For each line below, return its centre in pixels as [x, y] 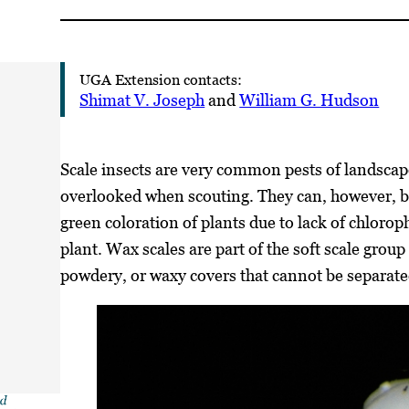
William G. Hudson [309, 100]
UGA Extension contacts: [161, 79]
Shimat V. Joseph [142, 100]
